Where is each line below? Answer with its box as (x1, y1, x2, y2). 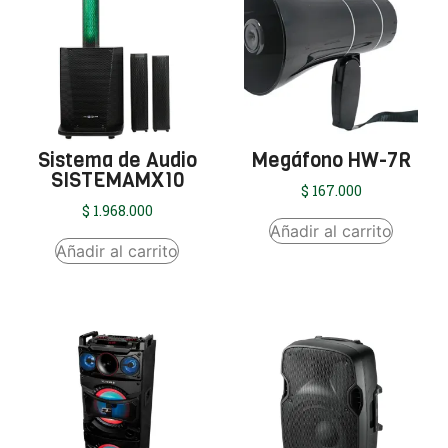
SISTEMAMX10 (50, 166, 184, 194)
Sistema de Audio (37, 146, 197, 174)
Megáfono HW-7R (251, 146, 411, 174)
